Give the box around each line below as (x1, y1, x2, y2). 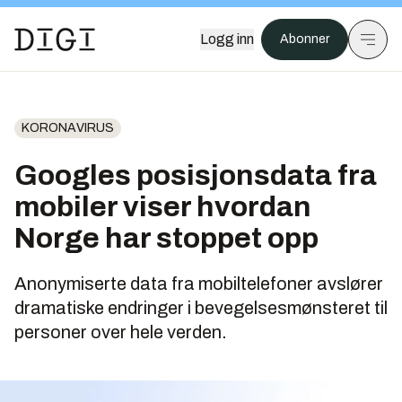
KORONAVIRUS (22, 121, 114, 135)
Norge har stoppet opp (14, 223, 319, 254)
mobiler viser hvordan (14, 191, 311, 223)
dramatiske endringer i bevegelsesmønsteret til (14, 298, 388, 318)
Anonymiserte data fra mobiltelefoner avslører (14, 274, 383, 293)
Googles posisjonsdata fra (14, 160, 377, 191)
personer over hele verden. (14, 322, 227, 342)
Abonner (280, 32, 329, 46)
